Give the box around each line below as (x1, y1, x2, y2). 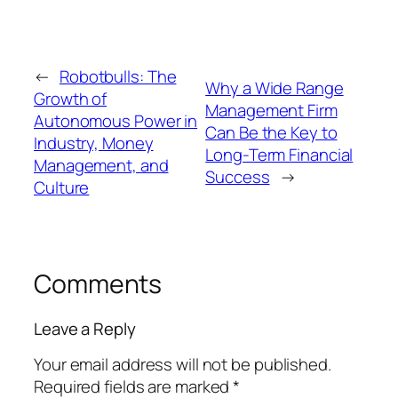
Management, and (34, 154, 169, 178)
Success (205, 164, 270, 188)
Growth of (34, 87, 107, 111)
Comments (34, 267, 163, 302)
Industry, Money (34, 131, 154, 155)
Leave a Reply (34, 316, 136, 340)
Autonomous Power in (34, 109, 198, 133)
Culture (34, 176, 90, 200)
